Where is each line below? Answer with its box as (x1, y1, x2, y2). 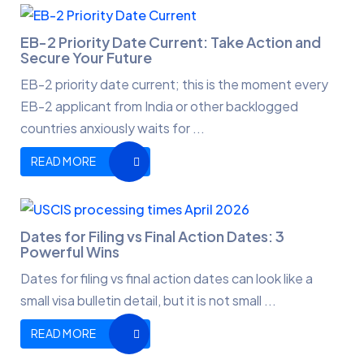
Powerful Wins (20, 242, 119, 262)
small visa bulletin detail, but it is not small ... (20, 292, 276, 310)
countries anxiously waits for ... (20, 119, 205, 136)
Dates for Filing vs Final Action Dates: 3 (20, 227, 284, 246)
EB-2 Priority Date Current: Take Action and (20, 32, 321, 51)
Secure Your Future (20, 47, 152, 67)
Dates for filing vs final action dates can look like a (20, 270, 313, 288)
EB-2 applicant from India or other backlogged (20, 97, 298, 115)
